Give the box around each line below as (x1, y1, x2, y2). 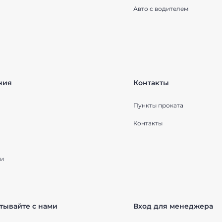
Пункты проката (133, 102, 183, 109)
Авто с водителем (133, 5, 188, 12)
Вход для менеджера (133, 202, 213, 211)
